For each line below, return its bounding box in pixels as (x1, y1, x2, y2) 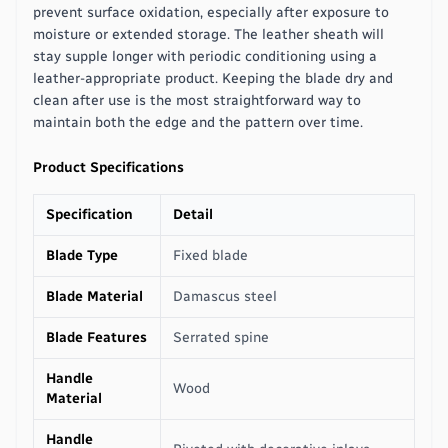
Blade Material (46, 287, 143, 305)
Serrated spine (173, 328, 269, 346)
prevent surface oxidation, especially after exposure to (33, 3, 389, 21)
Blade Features (46, 328, 147, 346)
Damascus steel (173, 287, 277, 305)
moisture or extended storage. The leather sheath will (33, 25, 384, 43)
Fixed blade (173, 246, 248, 264)
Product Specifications (33, 158, 184, 176)
